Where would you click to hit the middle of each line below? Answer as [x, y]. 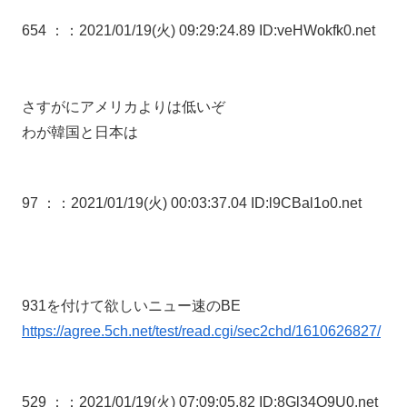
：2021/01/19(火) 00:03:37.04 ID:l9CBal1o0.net [209, 203]
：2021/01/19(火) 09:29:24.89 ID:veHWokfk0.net [220, 30]
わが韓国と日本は [80, 133]
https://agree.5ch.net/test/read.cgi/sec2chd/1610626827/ [201, 332]
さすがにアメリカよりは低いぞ [124, 107]
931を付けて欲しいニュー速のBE [131, 306]
